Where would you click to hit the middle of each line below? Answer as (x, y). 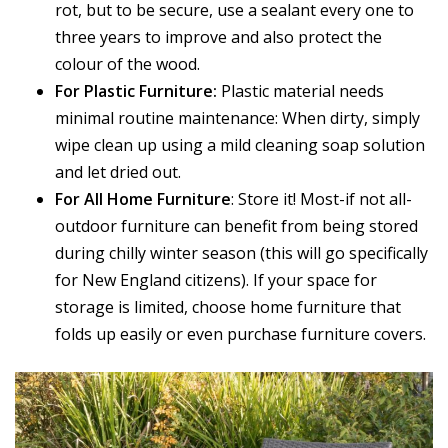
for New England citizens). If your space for (216, 280)
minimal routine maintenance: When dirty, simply (237, 118)
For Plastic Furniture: (136, 91)
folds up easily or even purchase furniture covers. (240, 334)
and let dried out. (118, 172)
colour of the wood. (127, 64)
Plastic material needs (300, 91)
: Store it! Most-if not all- (321, 199)
